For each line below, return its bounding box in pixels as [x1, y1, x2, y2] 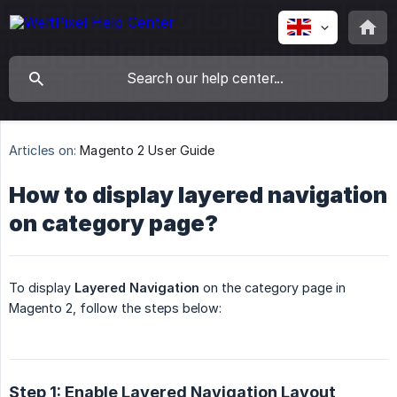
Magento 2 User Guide [80, 143, 215, 159]
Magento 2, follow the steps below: [9, 300, 222, 316]
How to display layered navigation [9, 182, 387, 209]
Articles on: [9, 143, 77, 159]
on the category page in [199, 280, 346, 296]
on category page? [9, 210, 218, 237]
